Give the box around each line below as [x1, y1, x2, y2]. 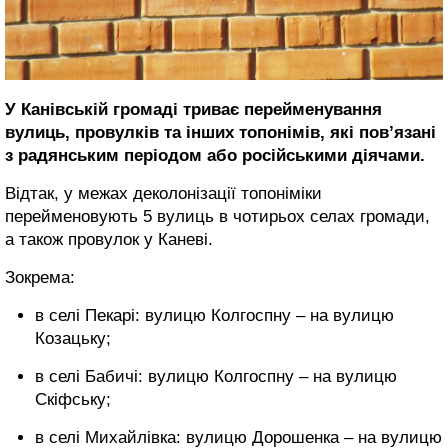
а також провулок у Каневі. [5, 229, 213, 249]
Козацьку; [35, 328, 111, 348]
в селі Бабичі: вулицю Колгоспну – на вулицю [35, 366, 397, 386]
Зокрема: [5, 267, 75, 287]
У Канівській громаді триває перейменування [5, 99, 382, 119]
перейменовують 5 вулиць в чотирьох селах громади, [5, 206, 430, 226]
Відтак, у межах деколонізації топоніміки [5, 183, 322, 203]
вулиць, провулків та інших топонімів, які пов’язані [5, 122, 436, 142]
